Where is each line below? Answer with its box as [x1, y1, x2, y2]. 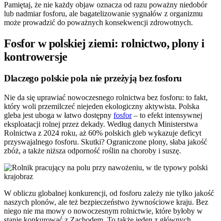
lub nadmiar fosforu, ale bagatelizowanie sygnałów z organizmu [4, 9, 203, 18]
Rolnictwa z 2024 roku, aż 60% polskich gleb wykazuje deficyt [4, 129, 201, 138]
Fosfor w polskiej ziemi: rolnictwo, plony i [4, 37, 205, 50]
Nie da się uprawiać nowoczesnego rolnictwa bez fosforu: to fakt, [4, 93, 208, 102]
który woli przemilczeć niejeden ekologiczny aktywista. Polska [4, 102, 199, 111]
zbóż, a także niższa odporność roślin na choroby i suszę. [4, 147, 181, 155]
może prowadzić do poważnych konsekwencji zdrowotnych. [4, 18, 193, 27]
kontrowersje [4, 50, 68, 63]
